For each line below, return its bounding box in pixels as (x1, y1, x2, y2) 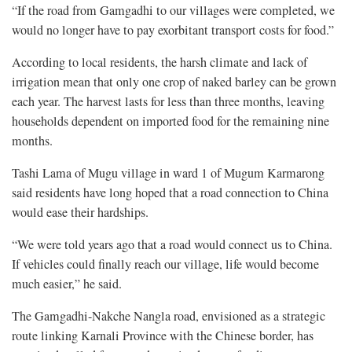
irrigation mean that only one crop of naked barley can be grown (12, 73, 336, 91)
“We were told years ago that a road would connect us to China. (12, 236, 332, 254)
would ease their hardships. (12, 203, 148, 222)
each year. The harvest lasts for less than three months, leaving (12, 93, 324, 111)
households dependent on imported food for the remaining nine (12, 112, 329, 130)
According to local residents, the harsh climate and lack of (12, 53, 307, 71)
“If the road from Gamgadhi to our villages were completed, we (12, 2, 335, 20)
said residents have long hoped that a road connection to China (12, 184, 328, 202)
